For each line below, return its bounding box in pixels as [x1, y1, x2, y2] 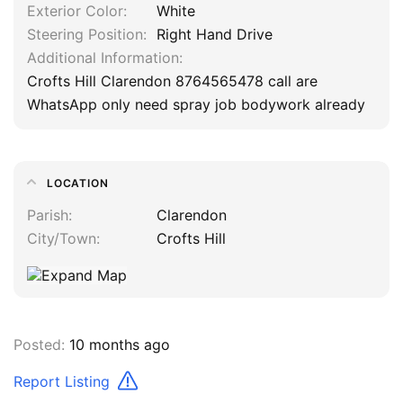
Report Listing [13, 372, 114, 390]
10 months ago [65, 335, 170, 354]
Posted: [13, 335, 65, 354]
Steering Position [27, 25, 143, 44]
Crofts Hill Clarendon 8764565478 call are [27, 72, 318, 91]
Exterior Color [27, 2, 123, 21]
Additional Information [27, 49, 179, 67]
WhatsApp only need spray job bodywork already [27, 95, 365, 114]
